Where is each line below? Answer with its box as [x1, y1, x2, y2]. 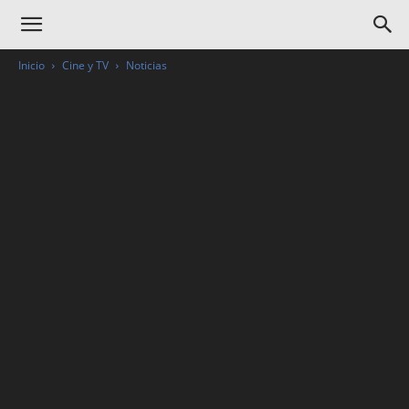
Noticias [126, 58, 167, 73]
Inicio [18, 58, 45, 73]
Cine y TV [62, 58, 109, 73]
